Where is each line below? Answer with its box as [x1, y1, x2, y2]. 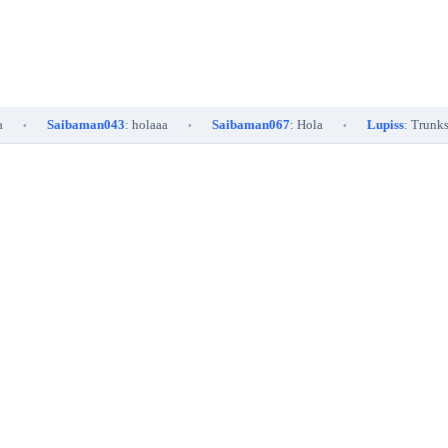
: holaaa [77, 117, 121, 132]
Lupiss [319, 117, 357, 132]
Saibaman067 [164, 117, 243, 132]
